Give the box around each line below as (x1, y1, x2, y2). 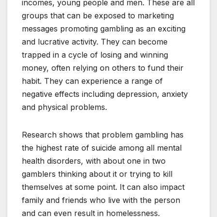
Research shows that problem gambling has (22, 130, 184, 140)
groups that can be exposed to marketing (22, 11, 174, 21)
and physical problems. (22, 102, 107, 112)
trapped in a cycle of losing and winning (22, 50, 168, 60)
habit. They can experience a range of (22, 76, 163, 86)
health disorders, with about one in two (22, 156, 166, 166)
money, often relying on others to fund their (22, 63, 184, 73)
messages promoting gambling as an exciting (22, 24, 186, 34)
